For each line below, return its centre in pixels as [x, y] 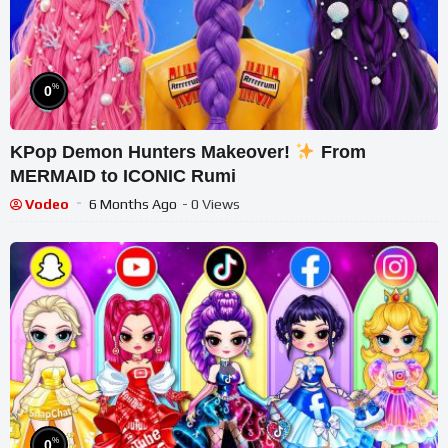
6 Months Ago [133, 204]
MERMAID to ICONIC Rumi [123, 176]
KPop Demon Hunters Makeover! [152, 152]
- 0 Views [211, 204]
